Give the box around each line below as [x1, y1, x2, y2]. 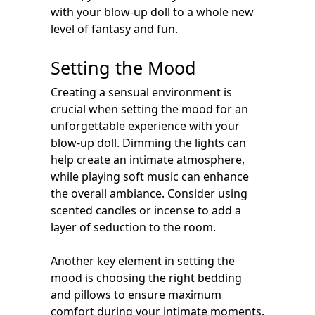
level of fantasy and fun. [51, 21, 178, 37]
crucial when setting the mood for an [51, 101, 248, 117]
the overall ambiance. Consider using [51, 186, 247, 201]
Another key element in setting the [51, 253, 235, 269]
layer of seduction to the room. [51, 219, 216, 235]
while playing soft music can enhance [51, 169, 249, 184]
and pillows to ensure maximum [51, 287, 221, 302]
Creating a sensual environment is [51, 84, 232, 100]
